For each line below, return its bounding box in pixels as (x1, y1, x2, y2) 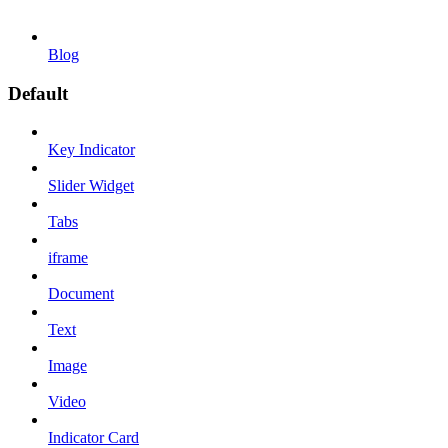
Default (8, 82, 68, 104)
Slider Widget (48, 177, 134, 195)
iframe (48, 249, 88, 267)
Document (48, 285, 114, 303)
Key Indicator (48, 141, 135, 159)
